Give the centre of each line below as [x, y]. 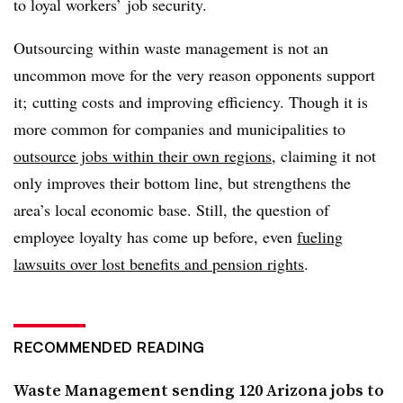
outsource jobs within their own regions [143, 155]
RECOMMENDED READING [109, 347]
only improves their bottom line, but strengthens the [182, 182]
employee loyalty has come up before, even [155, 236]
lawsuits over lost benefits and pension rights [159, 263]
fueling [320, 236]
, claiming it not [324, 155]
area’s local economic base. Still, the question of [171, 209]
